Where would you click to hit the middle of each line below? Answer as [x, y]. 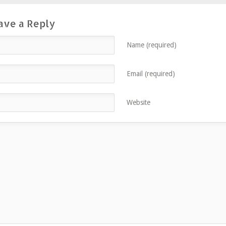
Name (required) [151, 45]
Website [138, 103]
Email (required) [151, 74]
